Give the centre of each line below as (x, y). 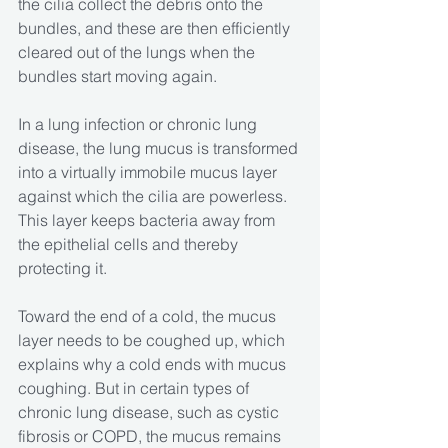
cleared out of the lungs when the (138, 52)
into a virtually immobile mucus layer (149, 172)
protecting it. (62, 268)
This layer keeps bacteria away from (148, 220)
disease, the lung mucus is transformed (160, 148)
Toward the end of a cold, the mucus (149, 316)
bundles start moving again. (117, 76)
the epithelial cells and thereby (130, 244)
